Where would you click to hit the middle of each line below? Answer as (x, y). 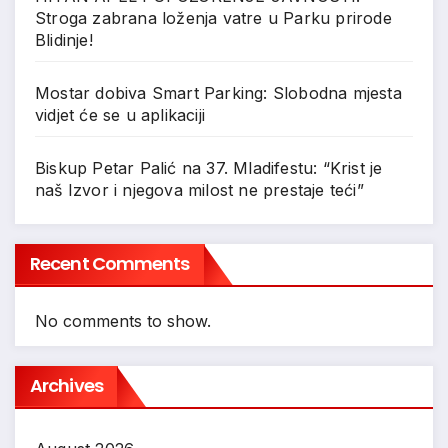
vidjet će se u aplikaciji (120, 115)
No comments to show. (123, 321)
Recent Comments (110, 264)
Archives (66, 386)
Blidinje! (64, 40)
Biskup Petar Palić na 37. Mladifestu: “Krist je (209, 168)
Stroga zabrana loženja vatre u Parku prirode (213, 18)
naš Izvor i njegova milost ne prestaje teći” (199, 190)
